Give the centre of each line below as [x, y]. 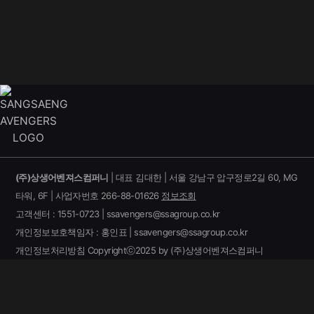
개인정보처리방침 [50, 250]
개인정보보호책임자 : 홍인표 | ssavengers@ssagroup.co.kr [132, 232]
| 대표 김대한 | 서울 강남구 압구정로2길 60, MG [203, 177]
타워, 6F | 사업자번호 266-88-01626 [89, 196]
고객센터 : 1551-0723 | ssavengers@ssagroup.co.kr [118, 214]
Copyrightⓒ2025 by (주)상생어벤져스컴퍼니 [174, 250]
